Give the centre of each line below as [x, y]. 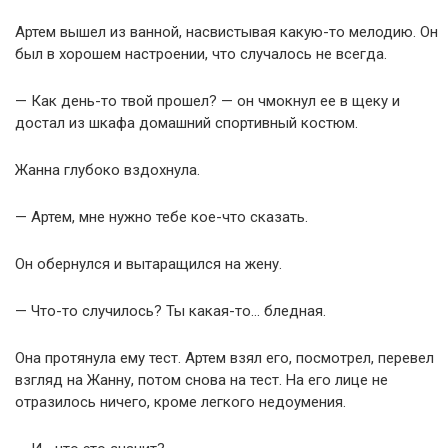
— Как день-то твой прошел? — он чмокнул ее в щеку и [207, 100]
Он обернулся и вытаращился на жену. [148, 263]
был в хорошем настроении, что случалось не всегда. [201, 53]
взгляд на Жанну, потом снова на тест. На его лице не [201, 379]
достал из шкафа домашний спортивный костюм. [186, 122]
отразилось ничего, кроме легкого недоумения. [180, 401]
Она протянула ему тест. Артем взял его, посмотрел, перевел [224, 357]
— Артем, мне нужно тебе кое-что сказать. [161, 216]
